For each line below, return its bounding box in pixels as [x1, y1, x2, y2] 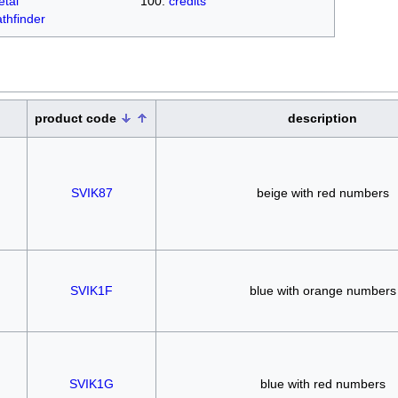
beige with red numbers [256, 185, 389, 200]
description [288, 110, 357, 125]
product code [35, 110, 120, 125]
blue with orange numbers [249, 283, 396, 298]
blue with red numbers [259, 376, 386, 391]
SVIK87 [70, 185, 113, 200]
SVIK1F [70, 283, 113, 298]
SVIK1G [69, 376, 114, 391]
